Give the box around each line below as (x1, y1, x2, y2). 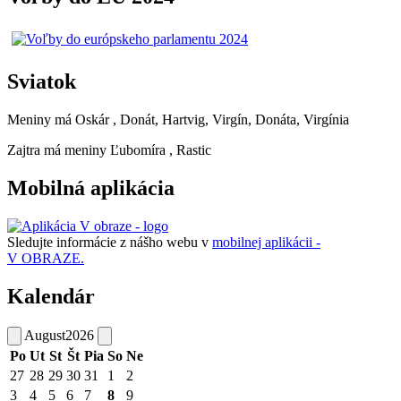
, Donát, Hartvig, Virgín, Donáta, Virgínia (113, 111, 349, 127)
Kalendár (7, 284, 95, 308)
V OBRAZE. (7, 250, 84, 266)
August (24, 327, 65, 343)
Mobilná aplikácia (7, 175, 175, 200)
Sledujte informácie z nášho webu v (7, 234, 212, 250)
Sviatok (7, 69, 76, 93)
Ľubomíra (110, 141, 166, 158)
